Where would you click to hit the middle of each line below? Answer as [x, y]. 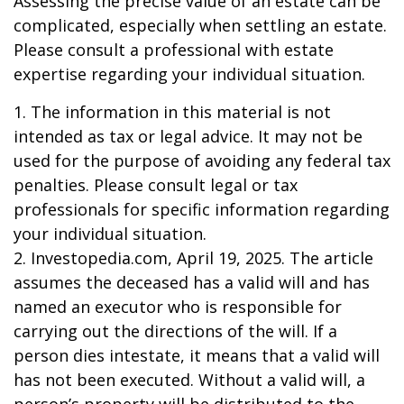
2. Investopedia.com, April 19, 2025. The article [193, 258]
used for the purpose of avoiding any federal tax [202, 161]
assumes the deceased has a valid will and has [192, 282]
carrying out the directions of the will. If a [175, 331]
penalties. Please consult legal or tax [156, 185]
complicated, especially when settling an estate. [200, 25]
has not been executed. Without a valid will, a [189, 380]
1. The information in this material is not [172, 112]
